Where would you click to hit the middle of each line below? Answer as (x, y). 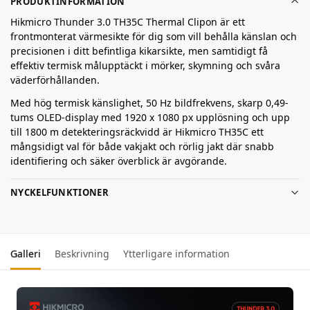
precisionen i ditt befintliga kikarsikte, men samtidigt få (139, 51)
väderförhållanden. (55, 80)
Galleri (26, 254)
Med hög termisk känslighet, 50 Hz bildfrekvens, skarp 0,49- (149, 103)
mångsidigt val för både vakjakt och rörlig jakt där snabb (142, 147)
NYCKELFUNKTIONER (60, 192)
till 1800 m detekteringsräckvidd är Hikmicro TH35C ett (137, 132)
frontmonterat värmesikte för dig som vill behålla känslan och (154, 37)
